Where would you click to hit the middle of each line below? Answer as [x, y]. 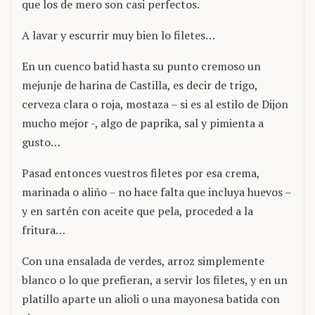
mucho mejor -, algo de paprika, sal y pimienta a [143, 123]
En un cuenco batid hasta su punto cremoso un [141, 66]
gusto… [41, 142]
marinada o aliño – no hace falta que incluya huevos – [156, 192]
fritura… [44, 230]
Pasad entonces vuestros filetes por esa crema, [141, 173]
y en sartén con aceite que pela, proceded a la [137, 211]
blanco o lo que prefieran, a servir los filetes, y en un [155, 280]
